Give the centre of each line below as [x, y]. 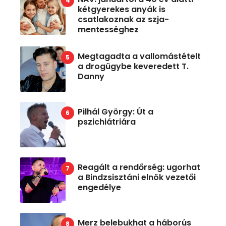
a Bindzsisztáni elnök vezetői [137, 178]
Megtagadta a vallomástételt [139, 56]
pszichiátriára [107, 122]
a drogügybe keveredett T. [133, 67]
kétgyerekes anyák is [122, 10]
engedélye [99, 188]
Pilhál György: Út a [116, 112]
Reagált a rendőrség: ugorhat [139, 167]
